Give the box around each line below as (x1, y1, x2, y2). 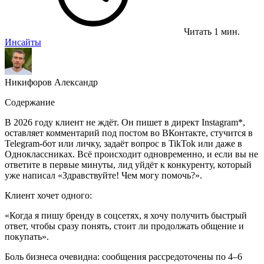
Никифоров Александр (5, 77, 98, 87)
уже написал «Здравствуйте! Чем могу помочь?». (5, 170, 202, 180)
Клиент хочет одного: (5, 190, 92, 200)
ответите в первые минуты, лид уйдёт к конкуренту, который (5, 160, 252, 170)
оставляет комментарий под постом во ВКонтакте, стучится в (5, 128, 253, 138)
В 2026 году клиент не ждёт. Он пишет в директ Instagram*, (5, 117, 245, 127)
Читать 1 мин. (184, 27, 240, 37)
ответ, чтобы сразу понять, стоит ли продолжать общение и (5, 221, 244, 231)
